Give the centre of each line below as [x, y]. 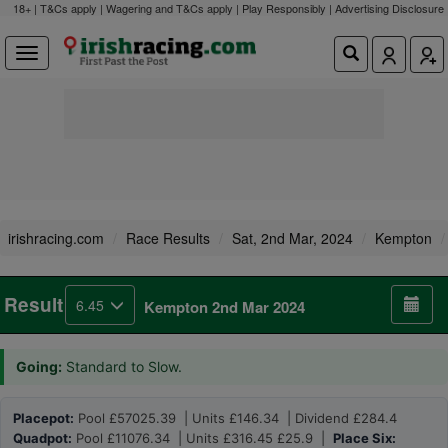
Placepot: [43, 418]
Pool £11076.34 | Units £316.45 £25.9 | [202, 438]
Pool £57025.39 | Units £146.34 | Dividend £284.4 [235, 418]
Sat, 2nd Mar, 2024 [292, 238]
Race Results [168, 238]
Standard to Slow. [124, 366]
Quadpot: [42, 438]
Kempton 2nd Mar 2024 [224, 307]
